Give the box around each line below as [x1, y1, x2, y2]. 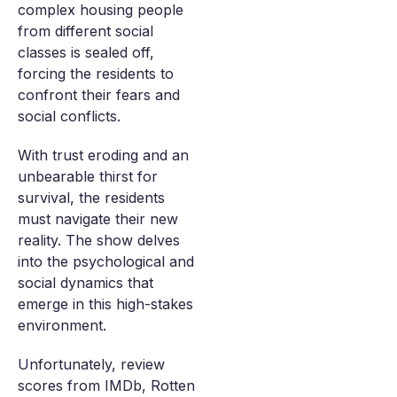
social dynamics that [18, 274, 153, 292]
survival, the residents [18, 189, 165, 206]
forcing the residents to [18, 65, 174, 82]
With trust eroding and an [18, 146, 189, 164]
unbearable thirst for [18, 167, 158, 185]
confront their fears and [18, 86, 180, 104]
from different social [18, 22, 153, 40]
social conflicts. [18, 107, 121, 125]
